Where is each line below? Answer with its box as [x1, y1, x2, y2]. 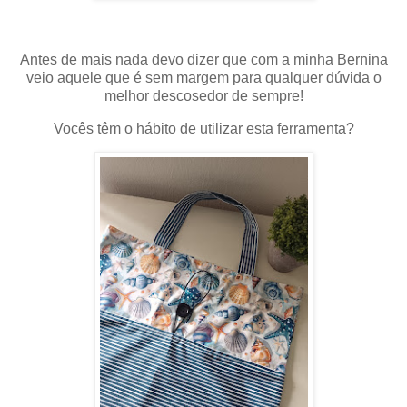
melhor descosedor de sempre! [104, 87, 303, 104]
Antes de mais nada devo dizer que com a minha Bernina [19, 51, 388, 67]
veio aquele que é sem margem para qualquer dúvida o [25, 69, 382, 85]
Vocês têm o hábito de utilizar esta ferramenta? [53, 120, 354, 136]
